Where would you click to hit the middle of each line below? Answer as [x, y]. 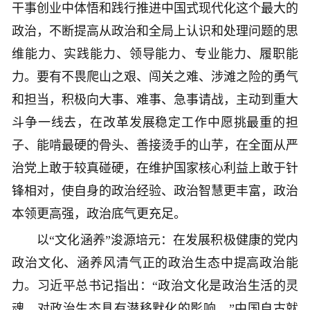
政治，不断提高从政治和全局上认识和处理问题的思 [155, 31]
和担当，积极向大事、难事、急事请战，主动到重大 [155, 100]
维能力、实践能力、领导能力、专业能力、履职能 [155, 54]
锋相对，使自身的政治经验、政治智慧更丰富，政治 [155, 191]
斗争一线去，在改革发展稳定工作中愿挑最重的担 [155, 123]
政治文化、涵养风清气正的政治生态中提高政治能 [155, 263]
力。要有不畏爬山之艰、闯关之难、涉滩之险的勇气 [155, 77]
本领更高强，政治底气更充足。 [99, 214]
